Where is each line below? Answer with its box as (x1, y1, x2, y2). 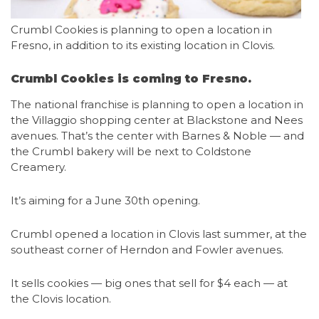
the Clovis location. (11, 292, 111, 305)
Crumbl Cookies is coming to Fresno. (11, 72, 251, 85)
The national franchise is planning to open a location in (11, 98, 303, 111)
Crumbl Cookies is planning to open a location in (11, 23, 272, 36)
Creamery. (11, 160, 66, 174)
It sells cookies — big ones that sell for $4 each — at (11, 276, 288, 290)
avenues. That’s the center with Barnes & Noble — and (11, 129, 304, 142)
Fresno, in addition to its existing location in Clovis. (11, 38, 275, 52)
